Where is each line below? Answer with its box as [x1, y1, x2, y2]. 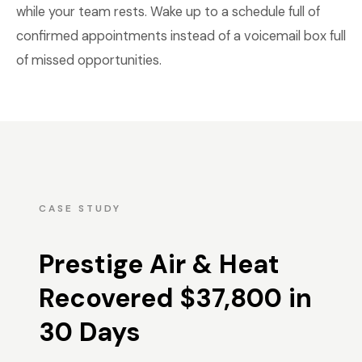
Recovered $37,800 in [39, 281, 312, 315]
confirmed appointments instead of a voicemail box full [16, 27, 346, 44]
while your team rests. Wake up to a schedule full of [16, 3, 320, 20]
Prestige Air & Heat [39, 247, 280, 281]
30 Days [39, 315, 141, 349]
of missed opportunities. [16, 52, 162, 69]
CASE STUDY [39, 202, 121, 215]
